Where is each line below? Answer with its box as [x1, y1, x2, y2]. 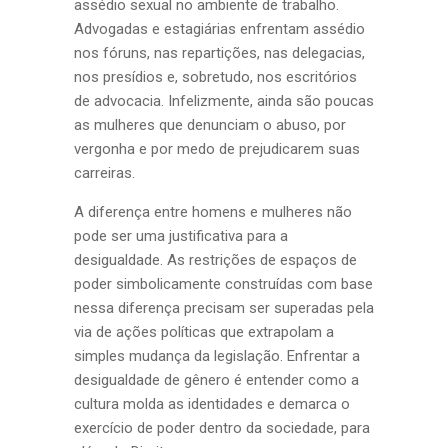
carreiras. [74, 164, 135, 182]
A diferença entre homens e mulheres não [74, 203, 352, 221]
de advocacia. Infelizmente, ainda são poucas [74, 92, 374, 110]
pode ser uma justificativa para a [74, 227, 288, 245]
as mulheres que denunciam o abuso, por [74, 116, 346, 134]
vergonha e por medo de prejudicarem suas [74, 140, 360, 158]
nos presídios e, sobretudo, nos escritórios [74, 68, 357, 86]
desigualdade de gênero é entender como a [74, 371, 359, 389]
